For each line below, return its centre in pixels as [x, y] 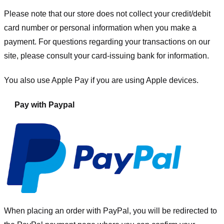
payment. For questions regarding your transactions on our [107, 42]
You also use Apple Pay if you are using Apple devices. [101, 80]
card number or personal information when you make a [100, 28]
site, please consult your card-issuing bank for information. [106, 56]
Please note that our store [49, 14]
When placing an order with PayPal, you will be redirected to [110, 211]
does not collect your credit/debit [153, 14]
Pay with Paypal [44, 104]
